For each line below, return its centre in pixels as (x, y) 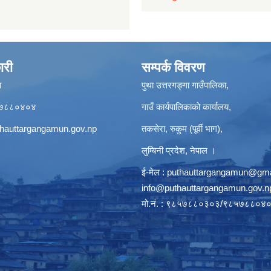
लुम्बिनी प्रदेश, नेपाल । (179, 151)
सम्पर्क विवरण (173, 68)
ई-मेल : (154, 172)
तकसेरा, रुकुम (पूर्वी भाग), (182, 129)
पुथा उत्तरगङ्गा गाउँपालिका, (185, 85)
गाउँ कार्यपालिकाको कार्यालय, (186, 107)
